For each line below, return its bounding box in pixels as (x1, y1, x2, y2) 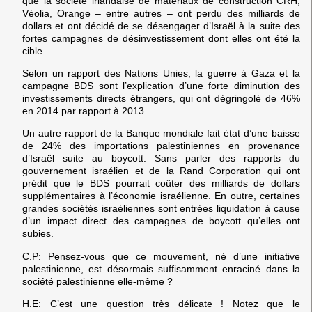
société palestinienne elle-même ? (22, 275, 173, 287)
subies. (22, 228, 54, 240)
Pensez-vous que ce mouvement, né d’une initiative (41, 250, 300, 262)
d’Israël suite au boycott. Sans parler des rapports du (22, 153, 300, 164)
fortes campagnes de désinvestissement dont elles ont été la (22, 32, 300, 44)
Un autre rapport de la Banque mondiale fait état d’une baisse (22, 127, 300, 139)
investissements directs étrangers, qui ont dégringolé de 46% (22, 92, 300, 104)
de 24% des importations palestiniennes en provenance (22, 140, 300, 152)
